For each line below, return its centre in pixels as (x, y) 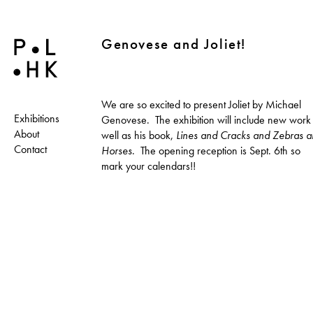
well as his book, (139, 135)
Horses (117, 150)
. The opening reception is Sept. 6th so (216, 150)
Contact (30, 150)
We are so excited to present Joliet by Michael (201, 104)
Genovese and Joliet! (174, 43)
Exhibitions (37, 119)
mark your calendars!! (148, 166)
